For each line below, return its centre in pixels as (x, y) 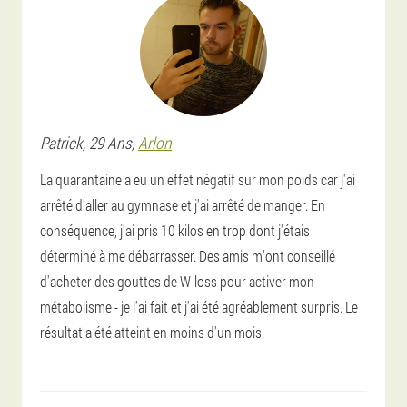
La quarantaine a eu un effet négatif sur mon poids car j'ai (198, 179)
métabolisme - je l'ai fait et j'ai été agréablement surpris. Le (199, 306)
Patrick (61, 142)
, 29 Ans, (110, 142)
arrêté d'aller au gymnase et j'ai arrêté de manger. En (183, 204)
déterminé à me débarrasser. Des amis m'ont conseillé (188, 255)
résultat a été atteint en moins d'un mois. (152, 332)
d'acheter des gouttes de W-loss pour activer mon (177, 281)
